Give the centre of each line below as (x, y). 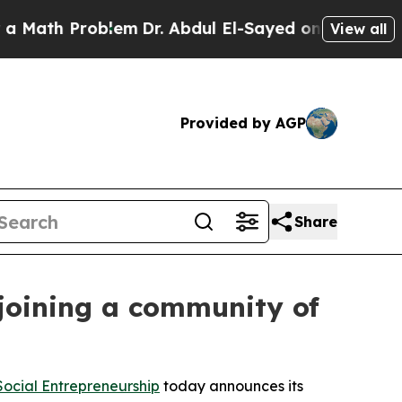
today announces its (232, 386)
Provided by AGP (243, 123)
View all (358, 28)
